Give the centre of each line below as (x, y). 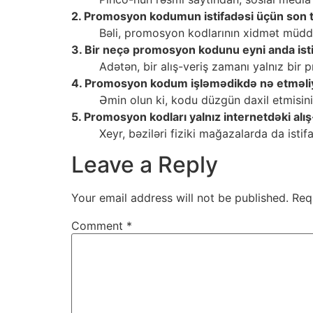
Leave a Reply (145, 165)
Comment (99, 226)
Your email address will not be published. (180, 198)
